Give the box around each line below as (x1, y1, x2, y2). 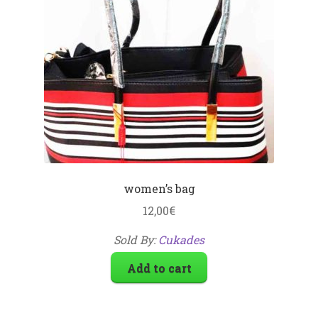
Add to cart (126, 260, 192, 275)
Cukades (158, 231, 204, 247)
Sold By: (114, 231, 158, 247)
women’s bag (123, 181, 195, 197)
